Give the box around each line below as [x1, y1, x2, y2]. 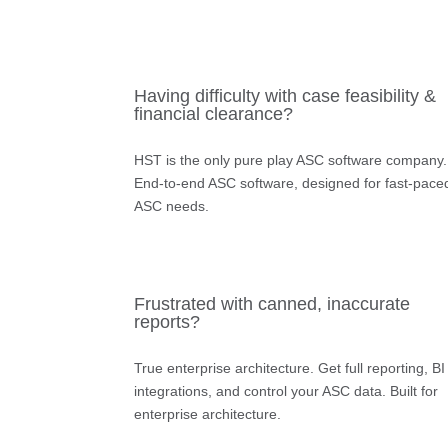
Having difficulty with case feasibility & [134, 85, 437, 106]
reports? [134, 311, 201, 332]
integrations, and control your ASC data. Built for [134, 382, 439, 399]
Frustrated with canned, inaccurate [134, 293, 411, 314]
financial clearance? [134, 103, 294, 124]
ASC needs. [134, 197, 210, 214]
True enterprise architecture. [134, 359, 315, 376]
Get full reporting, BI [314, 359, 446, 376]
